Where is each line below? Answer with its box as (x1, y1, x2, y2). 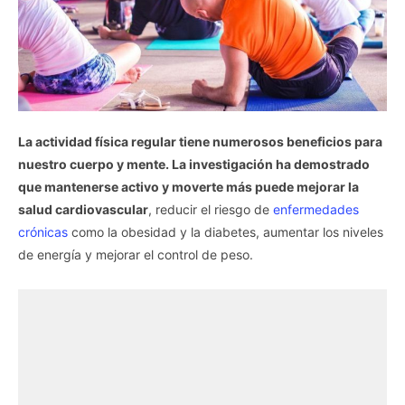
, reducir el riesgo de (148, 201, 273, 217)
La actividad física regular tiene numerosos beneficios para (18, 133, 382, 149)
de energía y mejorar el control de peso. (18, 246, 253, 262)
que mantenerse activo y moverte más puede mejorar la (18, 178, 359, 194)
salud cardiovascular (18, 201, 148, 217)
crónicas (18, 223, 68, 240)
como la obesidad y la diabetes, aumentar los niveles (68, 223, 383, 240)
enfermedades (273, 201, 359, 217)
